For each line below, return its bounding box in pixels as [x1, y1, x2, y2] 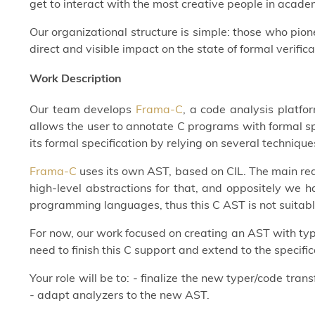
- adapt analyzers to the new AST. [30, 287, 210, 302]
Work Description [30, 71, 122, 86]
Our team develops [30, 101, 136, 116]
